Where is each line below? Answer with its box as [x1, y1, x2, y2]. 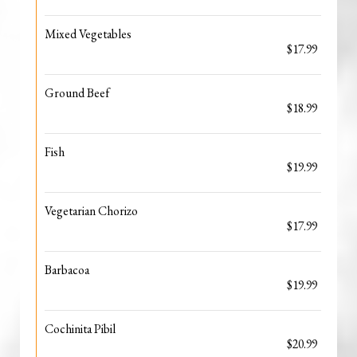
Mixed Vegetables [45, 25, 131, 42]
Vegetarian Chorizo [45, 202, 138, 219]
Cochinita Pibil [45, 320, 116, 337]
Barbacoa [45, 261, 89, 278]
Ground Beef [45, 84, 109, 101]
